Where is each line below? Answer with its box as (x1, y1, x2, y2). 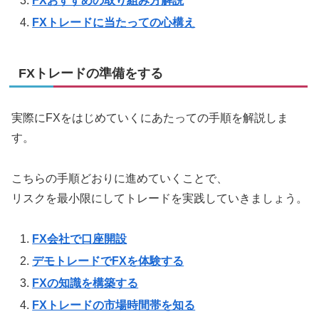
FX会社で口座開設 (32, 232, 127, 245)
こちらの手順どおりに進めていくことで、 (11, 172, 228, 185)
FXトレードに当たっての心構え (32, 16, 196, 29)
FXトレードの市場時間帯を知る (32, 299, 196, 312)
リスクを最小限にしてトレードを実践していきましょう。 (11, 192, 308, 205)
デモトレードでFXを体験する (32, 255, 184, 268)
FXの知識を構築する (32, 277, 139, 290)
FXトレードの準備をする (19, 66, 163, 81)
